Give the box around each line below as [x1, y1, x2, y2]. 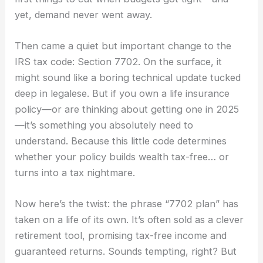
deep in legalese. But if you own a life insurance [15, 87, 230, 100]
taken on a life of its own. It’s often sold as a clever [15, 214, 244, 226]
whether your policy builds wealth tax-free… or [15, 151, 230, 163]
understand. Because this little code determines [15, 135, 227, 147]
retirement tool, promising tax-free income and [15, 230, 227, 242]
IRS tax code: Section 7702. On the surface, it [15, 56, 222, 68]
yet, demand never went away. [15, 8, 153, 21]
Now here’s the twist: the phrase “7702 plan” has [15, 198, 239, 210]
